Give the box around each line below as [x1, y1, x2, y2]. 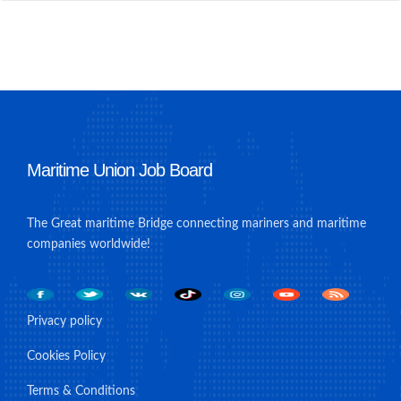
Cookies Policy [27, 349, 106, 363]
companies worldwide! [27, 237, 150, 251]
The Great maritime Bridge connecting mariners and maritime [27, 217, 366, 230]
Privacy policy [27, 314, 102, 328]
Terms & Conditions [27, 384, 135, 397]
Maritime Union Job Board [27, 159, 212, 180]
